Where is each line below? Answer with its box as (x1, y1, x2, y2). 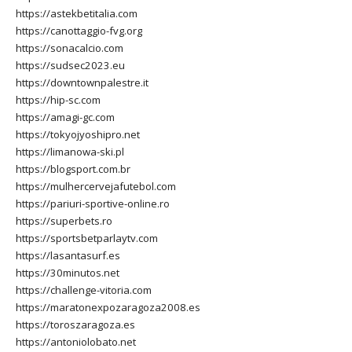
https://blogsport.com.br (16, 162, 130, 177)
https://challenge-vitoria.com (16, 283, 152, 298)
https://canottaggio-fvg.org (16, 24, 142, 38)
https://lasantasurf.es (16, 248, 120, 263)
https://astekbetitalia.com (16, 6, 137, 21)
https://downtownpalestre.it (16, 75, 148, 90)
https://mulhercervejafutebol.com (16, 179, 176, 194)
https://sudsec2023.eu (16, 58, 125, 73)
